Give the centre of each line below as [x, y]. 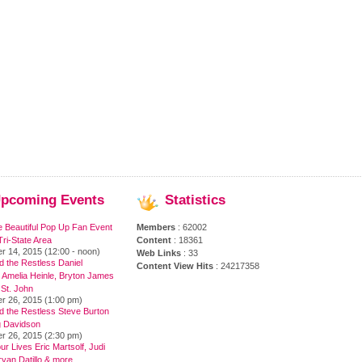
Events [80, 200]
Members [156, 227]
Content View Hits [175, 266]
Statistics [195, 200]
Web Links [159, 253]
